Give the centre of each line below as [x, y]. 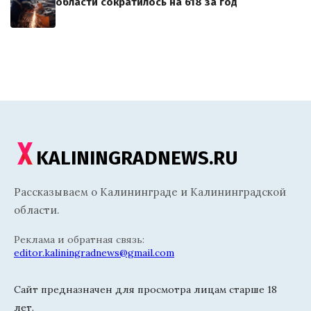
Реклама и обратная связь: [79, 240]
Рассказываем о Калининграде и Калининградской [150, 192]
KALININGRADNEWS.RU [137, 158]
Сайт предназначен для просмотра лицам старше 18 [145, 290]
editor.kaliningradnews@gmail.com [94, 253]
